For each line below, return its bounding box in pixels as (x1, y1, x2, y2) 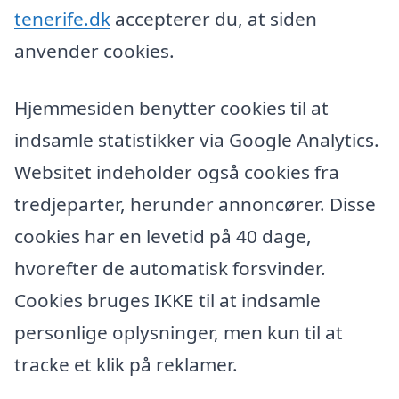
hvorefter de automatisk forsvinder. (14, 256, 326, 281)
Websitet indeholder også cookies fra (14, 159, 339, 185)
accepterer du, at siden (110, 6, 317, 32)
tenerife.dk (14, 6, 110, 32)
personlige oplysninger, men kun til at (14, 320, 343, 346)
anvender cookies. (14, 38, 175, 64)
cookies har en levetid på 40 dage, (14, 224, 312, 249)
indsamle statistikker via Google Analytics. (14, 127, 379, 153)
